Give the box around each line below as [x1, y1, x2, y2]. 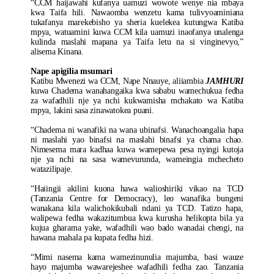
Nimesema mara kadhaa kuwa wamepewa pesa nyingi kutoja [31, 145, 243, 154]
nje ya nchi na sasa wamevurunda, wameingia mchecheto [31, 155, 243, 164]
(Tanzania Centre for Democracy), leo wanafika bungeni [31, 194, 243, 203]
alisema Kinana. [31, 47, 84, 56]
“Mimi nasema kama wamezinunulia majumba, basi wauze [31, 253, 243, 262]
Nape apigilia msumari [31, 67, 113, 76]
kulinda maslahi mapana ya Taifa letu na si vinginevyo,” [31, 37, 243, 46]
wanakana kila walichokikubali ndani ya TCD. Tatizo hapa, [31, 204, 243, 213]
